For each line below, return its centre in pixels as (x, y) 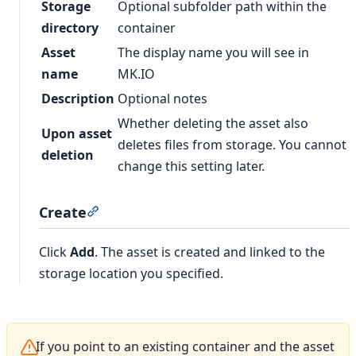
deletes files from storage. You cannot (232, 145)
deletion (68, 155)
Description (78, 99)
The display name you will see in (213, 53)
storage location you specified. (131, 273)
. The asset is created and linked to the (210, 252)
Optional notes (163, 99)
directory (70, 28)
